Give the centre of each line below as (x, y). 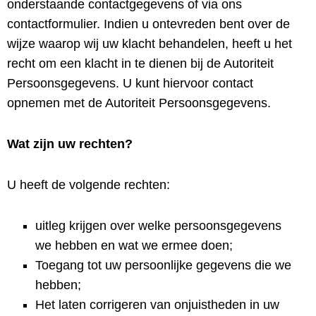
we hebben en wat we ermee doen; (134, 245)
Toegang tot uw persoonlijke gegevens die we (163, 265)
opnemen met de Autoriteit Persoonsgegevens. (139, 103)
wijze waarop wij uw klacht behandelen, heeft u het (150, 44)
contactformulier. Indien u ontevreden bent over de (148, 24)
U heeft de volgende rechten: (89, 185)
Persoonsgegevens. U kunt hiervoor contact (130, 83)
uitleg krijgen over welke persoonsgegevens (158, 226)
